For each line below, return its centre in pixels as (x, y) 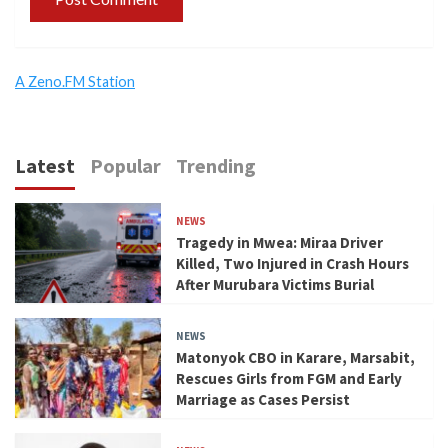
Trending (216, 165)
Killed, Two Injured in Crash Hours (293, 263)
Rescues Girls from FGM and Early (289, 378)
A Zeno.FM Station (75, 81)
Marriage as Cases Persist (263, 399)
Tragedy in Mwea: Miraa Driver (280, 242)
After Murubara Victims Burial (275, 284)
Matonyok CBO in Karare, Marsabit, (296, 357)
